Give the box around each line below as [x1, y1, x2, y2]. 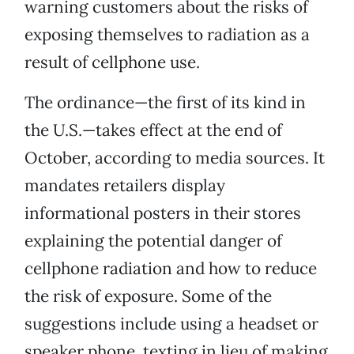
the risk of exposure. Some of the [24, 285, 272, 307]
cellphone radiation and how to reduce [24, 258, 317, 280]
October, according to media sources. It [24, 147, 325, 169]
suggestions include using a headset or [24, 313, 318, 335]
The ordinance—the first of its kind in [24, 92, 306, 114]
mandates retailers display [24, 175, 225, 197]
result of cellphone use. [24, 51, 200, 73]
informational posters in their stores [24, 202, 301, 224]
